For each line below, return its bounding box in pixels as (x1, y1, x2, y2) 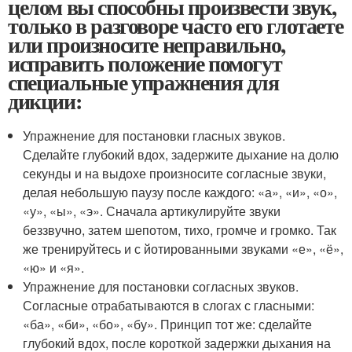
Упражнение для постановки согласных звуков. (23, 277, 299, 296)
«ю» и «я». (23, 258, 85, 277)
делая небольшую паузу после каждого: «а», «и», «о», (23, 183, 338, 202)
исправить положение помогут (8, 47, 282, 80)
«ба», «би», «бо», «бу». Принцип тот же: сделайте (23, 315, 313, 334)
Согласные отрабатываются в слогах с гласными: (23, 296, 315, 315)
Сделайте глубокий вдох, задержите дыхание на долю (23, 145, 339, 164)
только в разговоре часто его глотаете (8, 9, 343, 42)
